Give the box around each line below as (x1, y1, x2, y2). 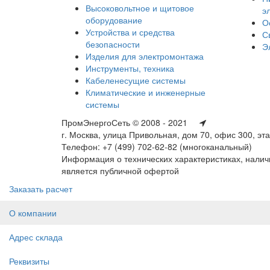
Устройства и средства (86, 26, 175, 38)
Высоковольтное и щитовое (86, 2, 194, 14)
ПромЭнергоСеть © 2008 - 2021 (61, 116, 199, 128)
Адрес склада (9, 231, 63, 243)
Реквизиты (9, 255, 49, 267)
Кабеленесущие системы (86, 74, 186, 86)
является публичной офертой (61, 165, 179, 177)
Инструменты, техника (86, 62, 174, 74)
